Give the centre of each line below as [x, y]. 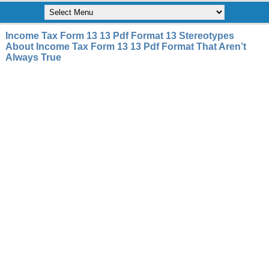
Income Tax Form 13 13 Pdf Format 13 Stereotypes [119, 36]
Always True [33, 57]
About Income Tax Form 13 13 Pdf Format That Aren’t [125, 47]
